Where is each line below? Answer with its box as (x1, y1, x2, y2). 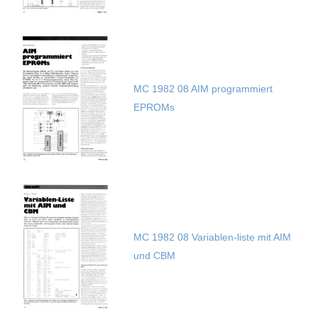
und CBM (133, 250, 175, 262)
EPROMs (133, 102, 175, 114)
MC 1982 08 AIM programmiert (133, 83, 273, 95)
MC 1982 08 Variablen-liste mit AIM (133, 231, 291, 243)
